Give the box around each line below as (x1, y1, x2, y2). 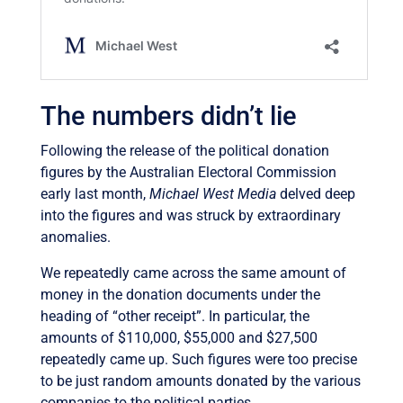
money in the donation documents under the (40, 286, 320, 304)
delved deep (275, 185, 355, 203)
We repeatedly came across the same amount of (40, 264, 346, 282)
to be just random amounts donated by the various (40, 372, 361, 390)
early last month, (40, 185, 149, 203)
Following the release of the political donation (40, 142, 329, 160)
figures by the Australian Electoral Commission (40, 164, 336, 182)
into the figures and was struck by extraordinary (40, 207, 341, 225)
